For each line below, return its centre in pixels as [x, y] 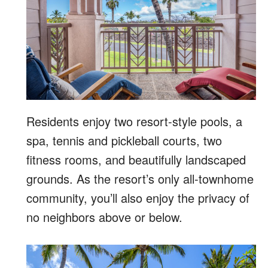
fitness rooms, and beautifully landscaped [136, 159]
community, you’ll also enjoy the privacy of [138, 197]
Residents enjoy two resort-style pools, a [134, 121]
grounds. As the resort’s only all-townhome [140, 178]
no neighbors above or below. [104, 217]
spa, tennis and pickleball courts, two [124, 140]
